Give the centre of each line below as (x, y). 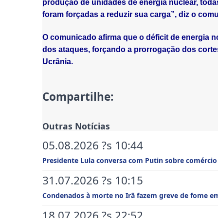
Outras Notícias (76, 126)
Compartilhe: (78, 96)
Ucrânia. (58, 61)
